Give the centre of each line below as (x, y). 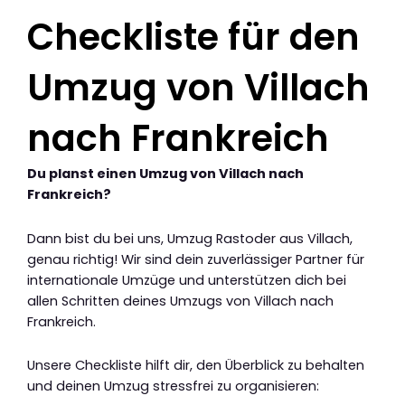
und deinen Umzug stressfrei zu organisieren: (173, 386)
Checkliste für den (193, 38)
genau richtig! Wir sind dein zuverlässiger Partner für (196, 259)
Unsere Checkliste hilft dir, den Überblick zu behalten (196, 366)
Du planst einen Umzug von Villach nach (165, 174)
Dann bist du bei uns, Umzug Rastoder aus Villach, (190, 238)
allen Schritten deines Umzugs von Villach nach (180, 301)
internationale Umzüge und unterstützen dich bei (187, 280)
